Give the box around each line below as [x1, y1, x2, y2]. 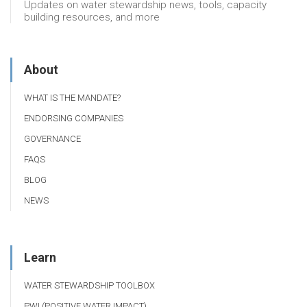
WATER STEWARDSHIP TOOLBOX [24, 280, 155, 291]
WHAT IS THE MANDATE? [24, 93, 121, 103]
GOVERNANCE [24, 134, 81, 145]
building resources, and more [24, 11, 160, 24]
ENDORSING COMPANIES [24, 113, 123, 124]
